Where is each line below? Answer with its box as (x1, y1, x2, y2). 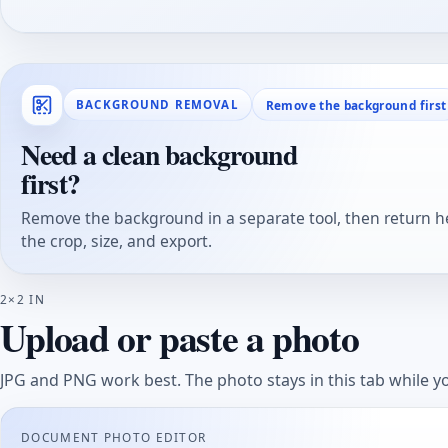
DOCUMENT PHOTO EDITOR (21, 428, 207, 445)
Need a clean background (21, 133, 297, 174)
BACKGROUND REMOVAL (76, 97, 239, 113)
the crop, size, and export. (21, 229, 212, 252)
